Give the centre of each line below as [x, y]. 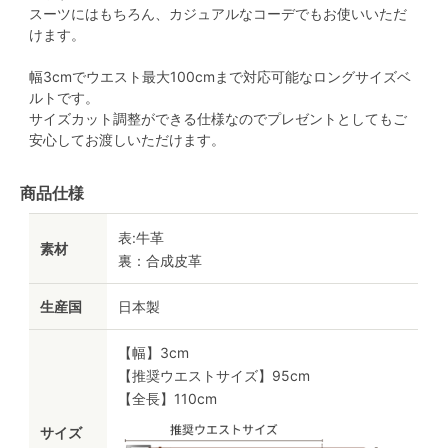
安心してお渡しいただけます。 [127, 140]
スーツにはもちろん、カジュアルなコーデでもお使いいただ [218, 14]
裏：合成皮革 [160, 260]
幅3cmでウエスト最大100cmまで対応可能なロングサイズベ [220, 77]
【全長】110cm [168, 399]
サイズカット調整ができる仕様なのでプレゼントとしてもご [218, 119]
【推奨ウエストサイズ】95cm [214, 376]
